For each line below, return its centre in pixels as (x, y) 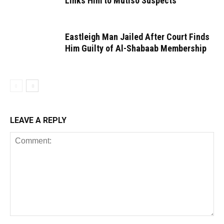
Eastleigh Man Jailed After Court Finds (137, 37)
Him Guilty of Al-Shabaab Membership (136, 48)
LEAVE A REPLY (38, 120)
